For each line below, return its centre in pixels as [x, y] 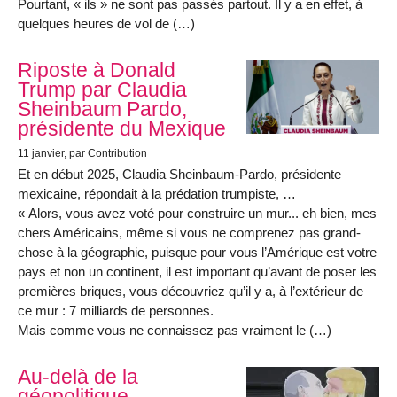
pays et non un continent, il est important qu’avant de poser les [197, 271]
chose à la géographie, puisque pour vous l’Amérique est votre [197, 252]
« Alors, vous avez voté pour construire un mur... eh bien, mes [197, 213]
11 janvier [41, 153]
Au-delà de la [78, 377]
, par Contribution [105, 153]
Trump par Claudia [102, 90]
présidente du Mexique [122, 129]
